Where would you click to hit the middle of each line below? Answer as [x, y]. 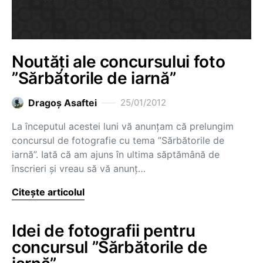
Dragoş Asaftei [63, 103]
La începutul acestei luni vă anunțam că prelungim [123, 126]
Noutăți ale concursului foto [119, 62]
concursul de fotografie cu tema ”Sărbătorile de [118, 140]
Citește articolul [48, 192]
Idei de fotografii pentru [104, 231]
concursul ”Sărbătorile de [110, 247]
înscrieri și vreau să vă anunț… [79, 168]
